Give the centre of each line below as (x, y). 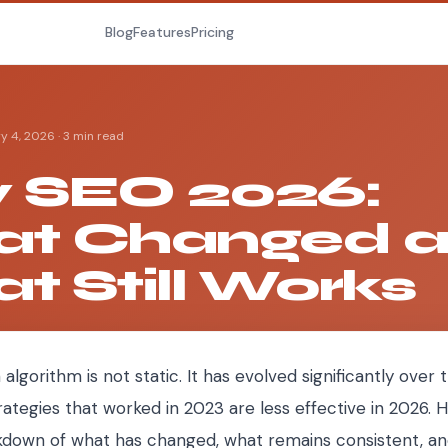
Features (162, 32)
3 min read (93, 135)
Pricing (213, 32)
